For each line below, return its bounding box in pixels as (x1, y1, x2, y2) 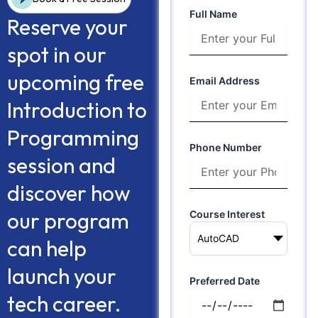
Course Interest (190, 208, 265, 221)
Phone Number (190, 141, 263, 154)
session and (7, 152, 116, 180)
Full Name (190, 8, 238, 21)
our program (7, 207, 129, 235)
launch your (7, 263, 116, 290)
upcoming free (7, 69, 144, 97)
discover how (7, 180, 131, 207)
